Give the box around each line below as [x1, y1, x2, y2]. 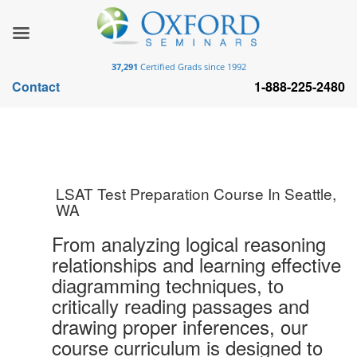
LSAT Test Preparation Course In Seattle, [56, 182, 336, 205]
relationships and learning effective [52, 250, 341, 279]
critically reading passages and [52, 292, 309, 320]
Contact [12, 77, 60, 96]
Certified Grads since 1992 [137, 61, 246, 73]
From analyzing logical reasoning [52, 229, 326, 258]
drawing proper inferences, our [52, 312, 308, 341]
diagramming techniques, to [52, 271, 284, 300]
